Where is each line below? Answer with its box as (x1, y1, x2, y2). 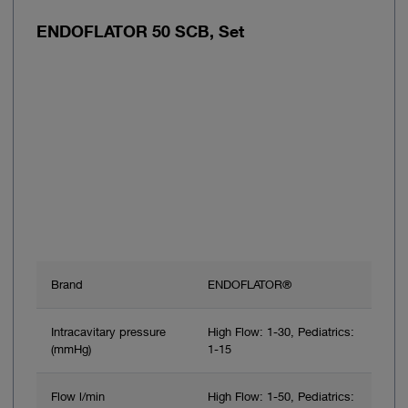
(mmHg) (51, 342, 91, 357)
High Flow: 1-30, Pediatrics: (208, 324, 354, 340)
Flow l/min (51, 389, 105, 404)
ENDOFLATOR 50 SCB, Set (36, 20, 244, 41)
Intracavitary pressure (51, 324, 166, 340)
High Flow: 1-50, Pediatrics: (208, 389, 354, 404)
